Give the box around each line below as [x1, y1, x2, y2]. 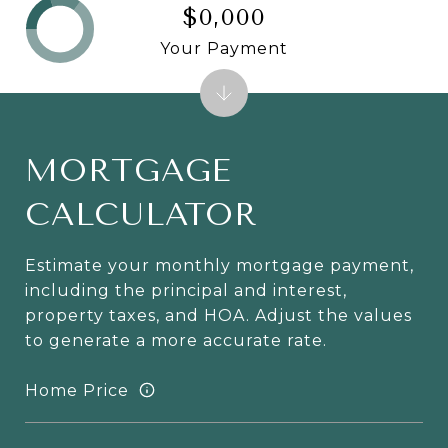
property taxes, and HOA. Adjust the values [25, 306, 412, 326]
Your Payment [160, 38, 288, 58]
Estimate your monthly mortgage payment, [25, 256, 414, 276]
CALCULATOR [25, 196, 258, 234]
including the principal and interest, [25, 281, 347, 301]
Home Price [25, 380, 129, 400]
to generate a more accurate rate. [25, 331, 327, 351]
